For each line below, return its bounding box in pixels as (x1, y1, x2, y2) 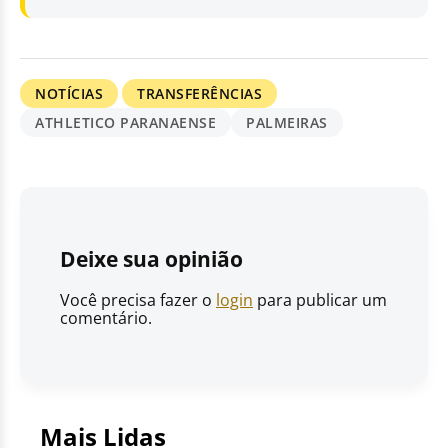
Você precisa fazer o (60, 289, 216, 312)
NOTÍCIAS (35, 84, 103, 104)
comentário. (60, 307, 152, 330)
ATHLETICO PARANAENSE (35, 113, 216, 133)
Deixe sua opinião (60, 245, 243, 274)
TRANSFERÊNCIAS (137, 84, 262, 104)
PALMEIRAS (246, 113, 328, 133)
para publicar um (253, 289, 387, 312)
